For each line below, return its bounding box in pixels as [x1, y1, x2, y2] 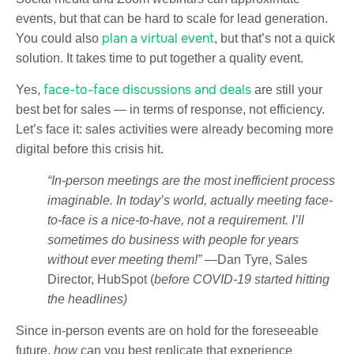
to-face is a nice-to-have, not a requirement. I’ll [47, 213, 304, 227]
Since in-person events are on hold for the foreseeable [16, 323, 318, 337]
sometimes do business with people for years [47, 232, 299, 247]
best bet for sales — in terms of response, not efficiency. [16, 102, 325, 116]
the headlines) [47, 292, 127, 306]
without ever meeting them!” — [47, 252, 217, 266]
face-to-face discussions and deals [43, 81, 251, 98]
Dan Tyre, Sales [217, 252, 307, 266]
